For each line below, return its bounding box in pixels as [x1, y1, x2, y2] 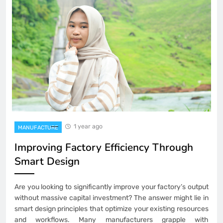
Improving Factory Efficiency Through [14, 140, 193, 154]
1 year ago [74, 122, 103, 130]
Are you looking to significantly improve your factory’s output [14, 182, 209, 191]
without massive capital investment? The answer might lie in [14, 193, 209, 202]
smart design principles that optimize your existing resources [14, 204, 209, 213]
